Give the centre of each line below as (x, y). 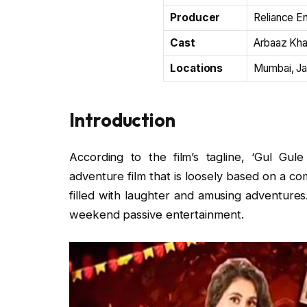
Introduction (123, 120)
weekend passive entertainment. (157, 215)
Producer (195, 17)
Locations (197, 68)
